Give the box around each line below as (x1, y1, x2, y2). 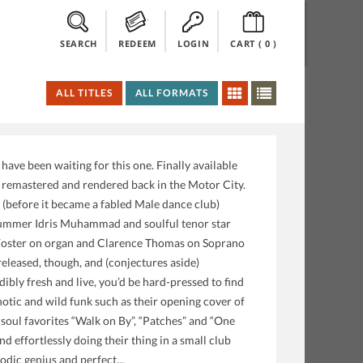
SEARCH (60, 37, 97, 49)
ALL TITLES (55, 87, 113, 99)
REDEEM (117, 37, 156, 49)
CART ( (230, 37, 263, 49)
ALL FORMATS (135, 87, 209, 99)
